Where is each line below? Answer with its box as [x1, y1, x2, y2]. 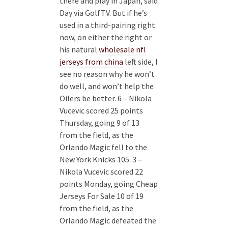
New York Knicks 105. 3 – [60, 154, 142, 165]
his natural [60, 44, 99, 55]
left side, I [123, 56, 158, 67]
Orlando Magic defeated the [60, 215, 156, 226]
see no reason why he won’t [60, 69, 155, 79]
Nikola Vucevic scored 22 [60, 166, 143, 177]
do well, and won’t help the [60, 81, 154, 92]
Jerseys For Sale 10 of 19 [60, 191, 144, 202]
